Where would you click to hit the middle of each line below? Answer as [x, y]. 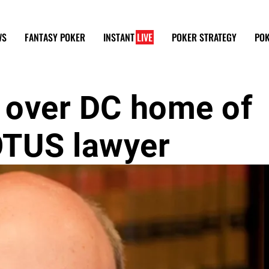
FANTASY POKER [55, 37]
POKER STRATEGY [204, 37]
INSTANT [120, 37]
